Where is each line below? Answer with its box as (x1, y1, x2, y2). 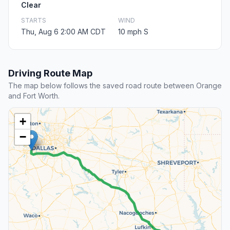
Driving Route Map (8, 68, 92, 79)
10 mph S (118, 27, 148, 36)
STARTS (21, 16, 46, 25)
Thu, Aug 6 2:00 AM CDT (21, 27, 106, 36)
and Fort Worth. (8, 91, 60, 101)
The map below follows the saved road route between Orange (8, 81, 222, 90)
